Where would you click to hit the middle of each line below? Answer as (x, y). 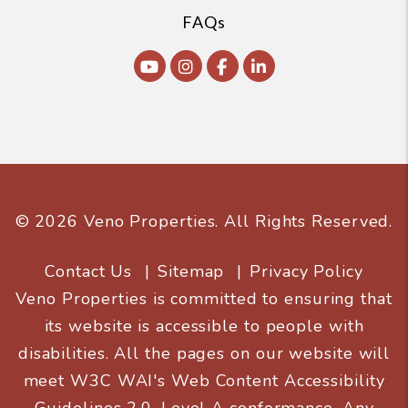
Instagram (233, 66)
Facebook (265, 66)
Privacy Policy (306, 272)
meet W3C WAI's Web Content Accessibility (204, 381)
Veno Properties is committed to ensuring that (204, 299)
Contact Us (89, 272)
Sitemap (191, 272)
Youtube (191, 66)
